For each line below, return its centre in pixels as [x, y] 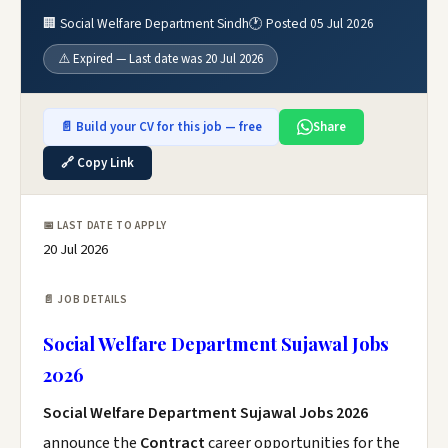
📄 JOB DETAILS [85, 299]
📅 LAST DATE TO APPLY [105, 225]
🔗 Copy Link [97, 163]
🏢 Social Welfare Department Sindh [146, 23]
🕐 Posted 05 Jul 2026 [311, 23]
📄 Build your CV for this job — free [161, 127]
